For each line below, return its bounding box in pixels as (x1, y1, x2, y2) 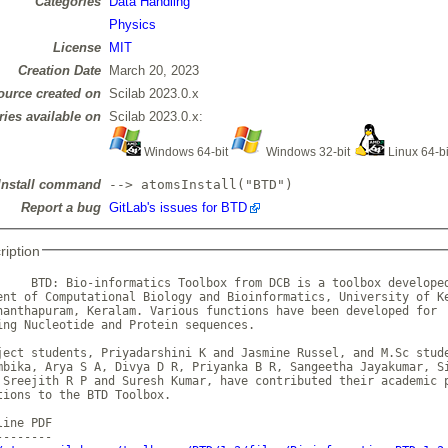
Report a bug (20, 200, 101, 216)
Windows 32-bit (262, 145, 353, 160)
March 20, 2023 (108, 63, 199, 79)
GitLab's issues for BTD (108, 200, 247, 216)
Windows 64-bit (140, 145, 231, 160)
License (52, 40, 101, 56)
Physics (108, 17, 156, 33)
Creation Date (17, 63, 101, 79)
